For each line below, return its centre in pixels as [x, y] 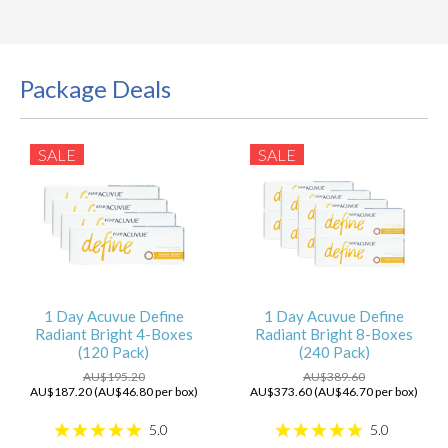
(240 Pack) [334, 352]
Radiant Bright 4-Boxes [113, 334]
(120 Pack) [114, 352]
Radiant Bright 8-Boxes [334, 334]
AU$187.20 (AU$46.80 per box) [113, 391]
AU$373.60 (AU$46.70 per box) [334, 391]
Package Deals [95, 89]
